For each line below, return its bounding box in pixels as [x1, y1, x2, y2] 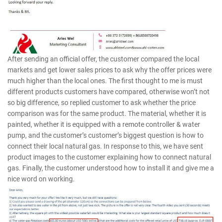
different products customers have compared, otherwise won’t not [7, 88, 210, 96]
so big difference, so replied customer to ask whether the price [7, 99, 196, 107]
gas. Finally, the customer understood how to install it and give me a [7, 164, 214, 172]
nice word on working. [7, 175, 75, 183]
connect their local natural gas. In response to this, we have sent [7, 142, 203, 151]
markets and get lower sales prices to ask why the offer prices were [7, 66, 212, 74]
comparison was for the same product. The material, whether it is [7, 110, 206, 118]
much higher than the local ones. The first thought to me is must [7, 77, 203, 85]
